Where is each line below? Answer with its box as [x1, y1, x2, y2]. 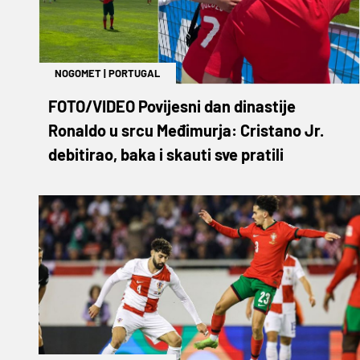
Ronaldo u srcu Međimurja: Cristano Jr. [48, 120, 324, 140]
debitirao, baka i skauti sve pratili [48, 144, 284, 164]
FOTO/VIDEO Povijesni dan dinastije [48, 96, 296, 116]
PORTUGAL [108, 66, 160, 80]
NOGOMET [55, 66, 101, 80]
